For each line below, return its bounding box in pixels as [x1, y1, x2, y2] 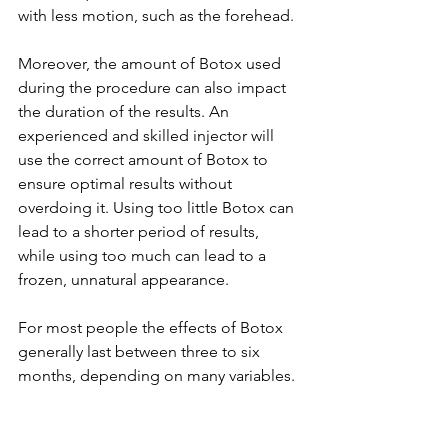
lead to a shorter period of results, [18, 221, 263, 241]
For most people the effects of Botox [18, 317, 287, 337]
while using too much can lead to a [18, 245, 270, 265]
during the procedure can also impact [18, 77, 290, 97]
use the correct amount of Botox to [18, 149, 272, 169]
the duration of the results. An [18, 101, 233, 121]
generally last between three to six [18, 341, 264, 361]
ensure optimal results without [18, 173, 236, 193]
